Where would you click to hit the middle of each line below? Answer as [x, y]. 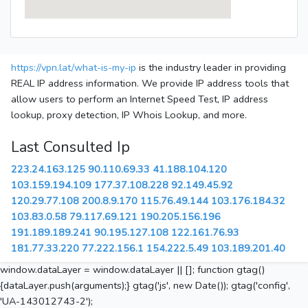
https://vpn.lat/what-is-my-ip [74, 68]
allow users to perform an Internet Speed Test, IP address [140, 99]
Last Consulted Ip [70, 147]
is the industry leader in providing [211, 68]
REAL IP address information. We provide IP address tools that [150, 84]
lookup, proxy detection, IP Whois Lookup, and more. [129, 115]
